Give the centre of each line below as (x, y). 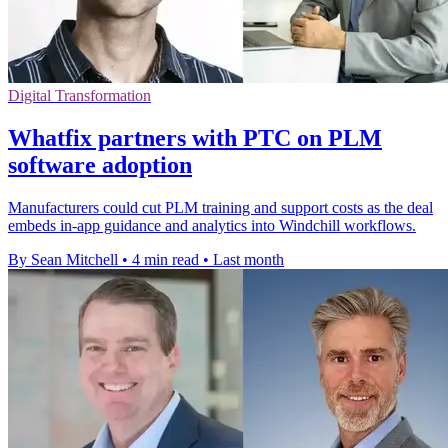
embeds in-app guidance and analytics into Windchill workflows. (212, 225)
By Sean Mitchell (63, 259)
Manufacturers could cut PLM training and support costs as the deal (220, 207)
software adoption (100, 164)
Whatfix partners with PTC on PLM (195, 137)
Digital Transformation (79, 95)
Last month (248, 259)
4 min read (165, 259)
